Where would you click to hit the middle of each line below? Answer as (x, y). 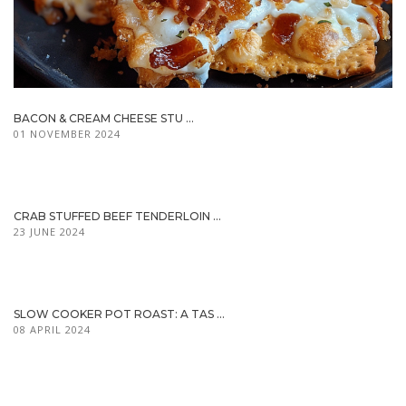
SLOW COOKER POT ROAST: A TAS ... (119, 314)
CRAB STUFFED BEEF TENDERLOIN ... (117, 217)
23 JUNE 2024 (49, 232)
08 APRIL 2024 (52, 330)
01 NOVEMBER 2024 (67, 134)
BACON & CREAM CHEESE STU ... (104, 119)
